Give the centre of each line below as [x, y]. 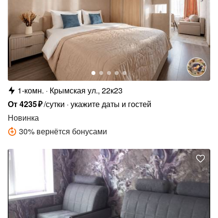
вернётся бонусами [72, 131]
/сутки [54, 104]
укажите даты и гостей [111, 104]
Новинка [23, 118]
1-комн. [31, 91]
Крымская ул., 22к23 [86, 91]
